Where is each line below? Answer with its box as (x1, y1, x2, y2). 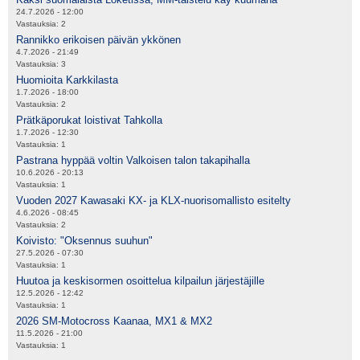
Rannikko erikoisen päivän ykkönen (16, 34, 181, 47)
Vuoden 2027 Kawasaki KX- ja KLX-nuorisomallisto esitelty (16, 194, 291, 207)
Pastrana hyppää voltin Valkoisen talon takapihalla (16, 154, 250, 167)
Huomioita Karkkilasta (16, 74, 118, 87)
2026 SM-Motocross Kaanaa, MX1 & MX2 (16, 315, 212, 328)
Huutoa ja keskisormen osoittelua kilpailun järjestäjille (16, 275, 264, 288)
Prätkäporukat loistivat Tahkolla (16, 114, 162, 127)
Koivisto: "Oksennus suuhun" (16, 235, 153, 247)
